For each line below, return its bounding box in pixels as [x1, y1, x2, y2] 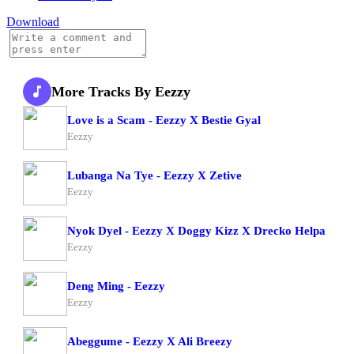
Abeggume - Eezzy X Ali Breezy [67, 334, 232, 348]
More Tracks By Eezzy [51, 83, 190, 100]
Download [6, 15, 59, 28]
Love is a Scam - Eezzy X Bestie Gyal [67, 113, 261, 126]
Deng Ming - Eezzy [67, 279, 165, 292]
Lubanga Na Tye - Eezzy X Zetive [67, 168, 242, 182]
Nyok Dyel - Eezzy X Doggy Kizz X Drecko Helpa [67, 224, 326, 237]
